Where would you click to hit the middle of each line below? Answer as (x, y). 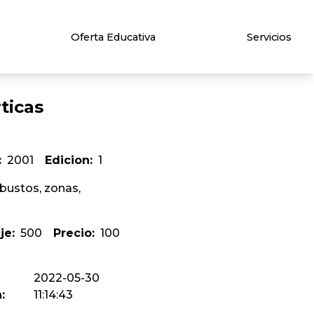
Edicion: (69, 161)
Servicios (269, 37)
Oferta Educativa (114, 37)
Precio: (74, 233)
